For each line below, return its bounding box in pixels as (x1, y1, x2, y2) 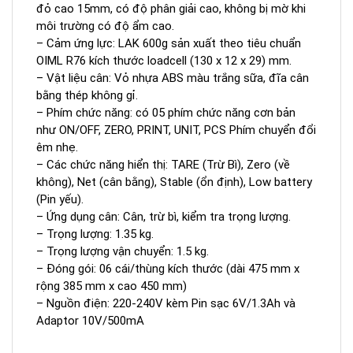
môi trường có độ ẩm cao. (36, 19, 174, 34)
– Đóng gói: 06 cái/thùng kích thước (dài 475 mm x (36, 262, 299, 277)
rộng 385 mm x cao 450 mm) (36, 279, 187, 294)
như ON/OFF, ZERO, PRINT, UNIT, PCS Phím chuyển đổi (36, 123, 316, 138)
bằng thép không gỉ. (36, 88, 138, 103)
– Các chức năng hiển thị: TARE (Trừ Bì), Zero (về (36, 158, 290, 173)
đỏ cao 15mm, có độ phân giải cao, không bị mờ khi (36, 2, 306, 17)
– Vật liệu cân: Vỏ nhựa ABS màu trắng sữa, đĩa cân (36, 71, 309, 86)
